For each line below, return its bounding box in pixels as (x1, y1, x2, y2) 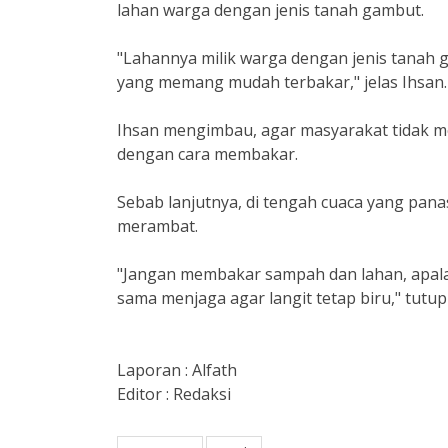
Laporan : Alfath (117, 359, 237, 381)
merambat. (117, 215, 202, 237)
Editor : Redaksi (117, 383, 231, 405)
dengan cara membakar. (117, 143, 302, 165)
